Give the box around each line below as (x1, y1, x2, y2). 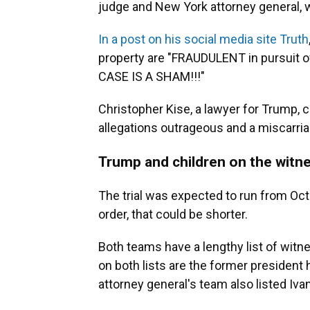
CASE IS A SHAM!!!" (98, 69, 205, 84)
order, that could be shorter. (98, 206, 248, 221)
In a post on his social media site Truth (98, 31, 309, 46)
